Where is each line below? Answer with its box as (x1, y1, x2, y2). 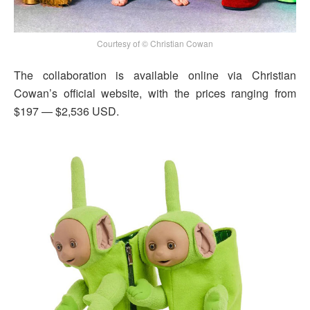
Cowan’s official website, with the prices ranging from (14, 85, 296, 102)
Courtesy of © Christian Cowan (97, 37, 213, 50)
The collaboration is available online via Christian (14, 67, 296, 84)
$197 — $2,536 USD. (14, 103, 119, 120)
